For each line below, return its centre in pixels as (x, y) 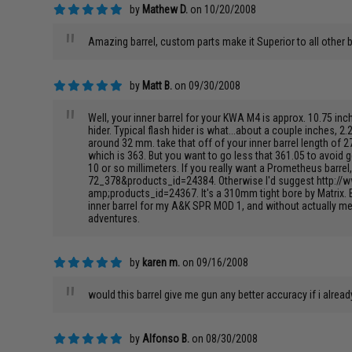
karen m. (161, 262)
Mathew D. (165, 9)
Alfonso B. (166, 339)
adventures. (114, 218)
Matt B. (158, 86)
